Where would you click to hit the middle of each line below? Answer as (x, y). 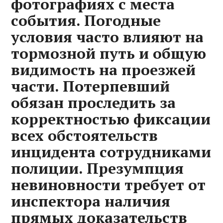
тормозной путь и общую (109, 53)
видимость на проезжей (104, 70)
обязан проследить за (94, 103)
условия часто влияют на (108, 37)
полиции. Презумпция (98, 168)
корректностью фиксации (111, 119)
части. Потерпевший (91, 86)
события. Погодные (86, 20)
